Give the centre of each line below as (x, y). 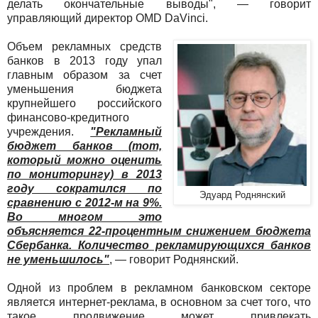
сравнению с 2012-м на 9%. (85, 202)
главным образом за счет (85, 75)
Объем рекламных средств (85, 46)
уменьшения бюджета (85, 89)
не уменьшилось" (58, 259)
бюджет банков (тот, (85, 146)
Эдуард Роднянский (242, 195)
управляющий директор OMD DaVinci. (108, 18)
